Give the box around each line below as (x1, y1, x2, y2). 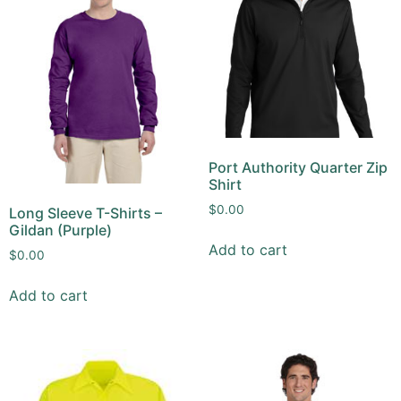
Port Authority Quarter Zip (208, 158, 388, 176)
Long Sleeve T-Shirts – (9, 204, 162, 223)
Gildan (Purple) (9, 221, 112, 240)
